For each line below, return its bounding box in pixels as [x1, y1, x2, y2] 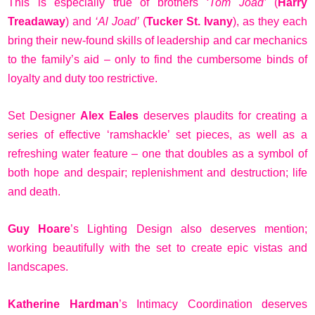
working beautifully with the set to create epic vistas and [8, 241, 307, 254]
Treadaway [8, 15, 65, 27]
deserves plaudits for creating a [139, 109, 307, 122]
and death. [8, 185, 60, 198]
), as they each [233, 15, 307, 27]
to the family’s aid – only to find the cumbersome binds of [8, 53, 307, 65]
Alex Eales [80, 109, 139, 122]
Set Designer [8, 109, 80, 122]
